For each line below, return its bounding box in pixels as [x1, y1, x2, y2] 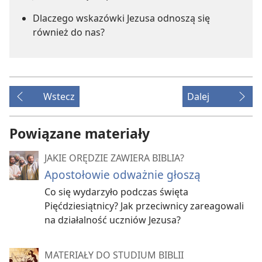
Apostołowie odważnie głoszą [44, 167, 201, 182]
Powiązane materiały [9, 124, 150, 143]
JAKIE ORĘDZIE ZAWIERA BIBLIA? [44, 151, 184, 164]
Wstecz [43, 90, 75, 103]
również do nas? [33, 26, 105, 39]
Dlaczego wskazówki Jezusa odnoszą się [33, 12, 210, 25]
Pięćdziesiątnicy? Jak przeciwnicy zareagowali [44, 199, 244, 212]
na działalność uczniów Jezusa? [44, 213, 181, 226]
